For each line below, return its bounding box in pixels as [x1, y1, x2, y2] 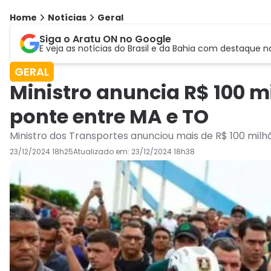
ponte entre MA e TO [10, 103, 209, 131]
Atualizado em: [73, 146, 131, 157]
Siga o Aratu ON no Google [39, 32, 171, 47]
